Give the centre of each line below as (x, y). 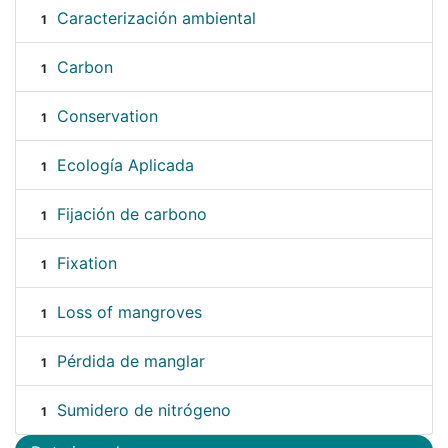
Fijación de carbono (131, 213)
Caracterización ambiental (156, 17)
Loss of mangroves (129, 311)
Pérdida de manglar (130, 360)
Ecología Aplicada (125, 164)
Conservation (107, 115)
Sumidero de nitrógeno (143, 409)
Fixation (86, 262)
